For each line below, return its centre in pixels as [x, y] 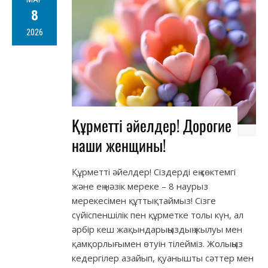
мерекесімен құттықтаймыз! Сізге [144, 201]
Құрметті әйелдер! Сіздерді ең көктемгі [154, 172]
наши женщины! [119, 145]
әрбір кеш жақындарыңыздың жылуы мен [157, 229]
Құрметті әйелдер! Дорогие [152, 126]
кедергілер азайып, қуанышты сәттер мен [163, 258]
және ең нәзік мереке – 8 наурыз [140, 186]
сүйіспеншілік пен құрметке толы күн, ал [158, 215]
